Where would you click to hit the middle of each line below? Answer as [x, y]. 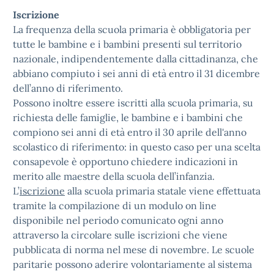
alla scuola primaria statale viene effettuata [163, 191]
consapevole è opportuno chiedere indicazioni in [125, 161]
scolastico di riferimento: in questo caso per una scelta [137, 147]
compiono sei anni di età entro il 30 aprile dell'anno [130, 132]
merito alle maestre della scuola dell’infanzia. [114, 176]
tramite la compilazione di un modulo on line [115, 206]
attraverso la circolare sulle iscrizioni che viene [120, 235]
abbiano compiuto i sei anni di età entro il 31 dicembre [136, 73]
